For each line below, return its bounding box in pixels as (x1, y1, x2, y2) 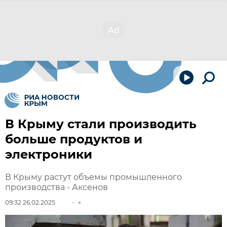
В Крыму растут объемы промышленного (5, 172, 182, 182)
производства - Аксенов (5, 182, 108, 192)
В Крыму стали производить (5, 117, 197, 131)
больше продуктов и (5, 132, 142, 146)
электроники (5, 147, 92, 162)
